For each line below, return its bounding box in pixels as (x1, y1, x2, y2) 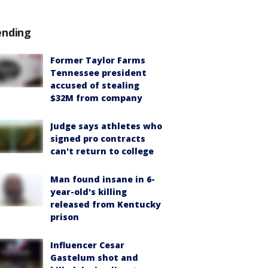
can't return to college (50, 145, 154, 157)
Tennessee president (50, 67, 147, 78)
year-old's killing (50, 186, 127, 197)
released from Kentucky (50, 199, 161, 210)
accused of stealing (50, 80, 139, 91)
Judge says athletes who (50, 120, 162, 132)
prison (50, 211, 79, 223)
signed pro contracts (50, 133, 145, 144)
